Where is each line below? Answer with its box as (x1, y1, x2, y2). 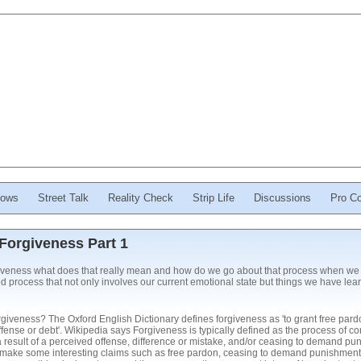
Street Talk (38, 192, 89, 204)
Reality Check (108, 192, 173, 204)
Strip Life (193, 192, 234, 204)
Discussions (254, 192, 311, 204)
